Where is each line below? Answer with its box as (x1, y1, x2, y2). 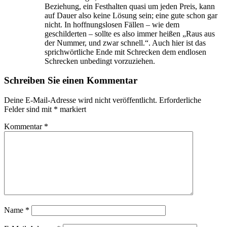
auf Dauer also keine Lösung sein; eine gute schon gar (45, 11, 217, 20)
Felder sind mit (4, 105, 54, 114)
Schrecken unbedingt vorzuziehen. (45, 56, 155, 65)
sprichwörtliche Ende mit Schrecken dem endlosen (45, 47, 206, 56)
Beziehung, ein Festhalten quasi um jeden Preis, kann (45, 2, 215, 11)
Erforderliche (159, 96, 201, 105)
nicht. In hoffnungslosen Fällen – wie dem (45, 20, 179, 29)
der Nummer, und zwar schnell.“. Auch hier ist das (45, 38, 206, 47)
